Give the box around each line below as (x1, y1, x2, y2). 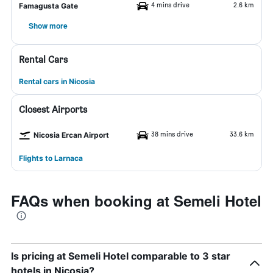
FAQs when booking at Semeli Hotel (11, 190, 261, 211)
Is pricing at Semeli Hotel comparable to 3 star (11, 250, 230, 262)
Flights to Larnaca (19, 154, 83, 163)
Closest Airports (19, 104, 87, 115)
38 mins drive (151, 129, 193, 138)
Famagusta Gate (19, 1, 78, 10)
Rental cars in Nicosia (19, 77, 95, 86)
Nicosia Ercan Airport (34, 130, 109, 140)
